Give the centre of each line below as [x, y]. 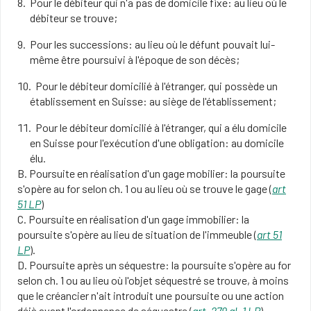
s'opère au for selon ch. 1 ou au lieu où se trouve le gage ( [145, 188]
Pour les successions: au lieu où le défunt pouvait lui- [153, 44]
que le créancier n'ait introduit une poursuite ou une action [151, 295]
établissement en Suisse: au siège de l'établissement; [153, 101]
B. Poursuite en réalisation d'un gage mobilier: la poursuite [151, 173]
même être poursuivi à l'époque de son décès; [134, 59]
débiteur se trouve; [73, 18]
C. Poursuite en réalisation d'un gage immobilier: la [133, 219]
